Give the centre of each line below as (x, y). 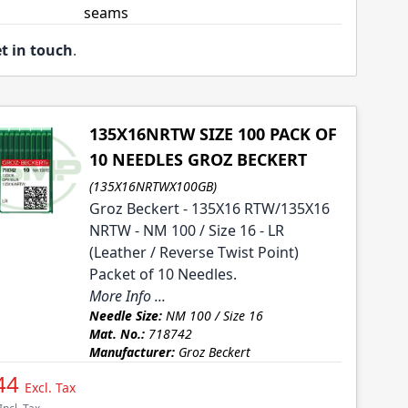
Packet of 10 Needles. (163, 275)
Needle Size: (125, 316)
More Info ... (127, 296)
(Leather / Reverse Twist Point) (194, 253)
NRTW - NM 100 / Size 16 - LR (186, 231)
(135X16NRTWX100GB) (153, 187)
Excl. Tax (50, 388)
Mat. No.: (117, 334)
